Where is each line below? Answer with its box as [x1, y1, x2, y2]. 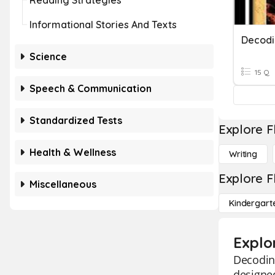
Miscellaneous [29, 178, 96, 190]
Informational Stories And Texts [29, 18, 177, 31]
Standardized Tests [29, 114, 122, 126]
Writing [229, 149, 258, 160]
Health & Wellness [29, 146, 116, 158]
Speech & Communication [29, 82, 152, 95]
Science [29, 50, 67, 63]
